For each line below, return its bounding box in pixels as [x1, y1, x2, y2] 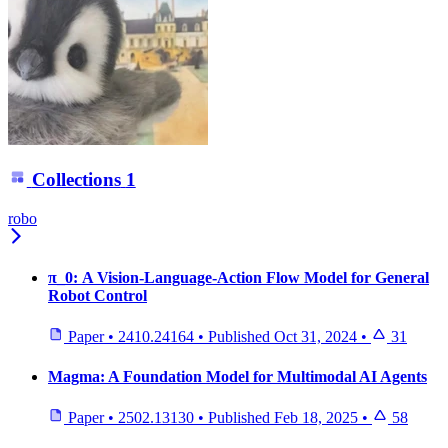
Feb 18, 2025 [274, 409, 358, 426]
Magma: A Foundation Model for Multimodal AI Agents [48, 367, 427, 385]
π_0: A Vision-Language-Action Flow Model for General [48, 269, 429, 287]
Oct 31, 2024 [274, 328, 357, 346]
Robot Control [48, 287, 147, 305]
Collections [31, 169, 121, 191]
